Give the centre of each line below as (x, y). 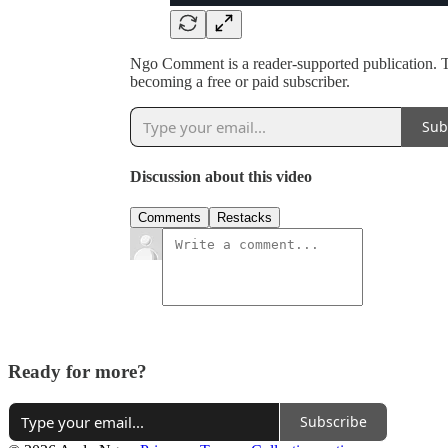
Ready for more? (77, 372)
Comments (169, 218)
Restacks (244, 218)
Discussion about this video (221, 177)
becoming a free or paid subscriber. (240, 81)
